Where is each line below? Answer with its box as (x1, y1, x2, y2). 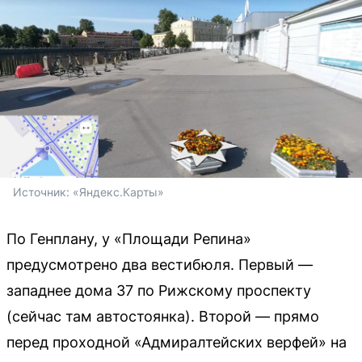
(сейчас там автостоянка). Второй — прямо (6, 307, 319, 325)
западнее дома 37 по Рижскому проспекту (6, 281, 311, 299)
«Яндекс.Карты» (73, 184, 164, 199)
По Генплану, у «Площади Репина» (6, 229, 251, 247)
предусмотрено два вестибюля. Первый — (6, 255, 313, 273)
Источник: (13, 184, 73, 199)
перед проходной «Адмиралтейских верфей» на (6, 333, 347, 351)
